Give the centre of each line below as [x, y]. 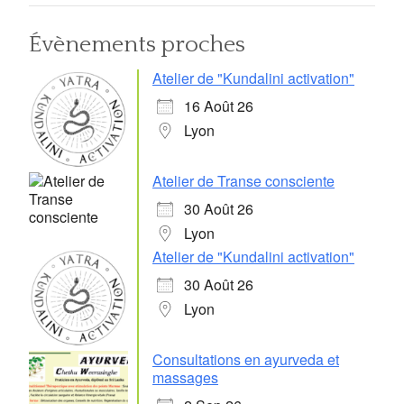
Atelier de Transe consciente [243, 180]
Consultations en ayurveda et [246, 359]
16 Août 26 [219, 106]
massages [185, 377]
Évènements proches [137, 44]
